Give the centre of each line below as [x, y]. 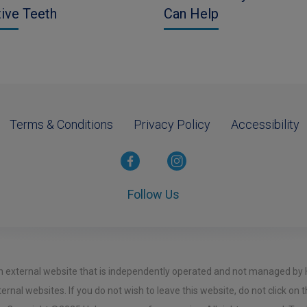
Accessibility [265, 125]
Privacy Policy [172, 125]
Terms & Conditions [61, 125]
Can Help [191, 13]
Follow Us [153, 195]
